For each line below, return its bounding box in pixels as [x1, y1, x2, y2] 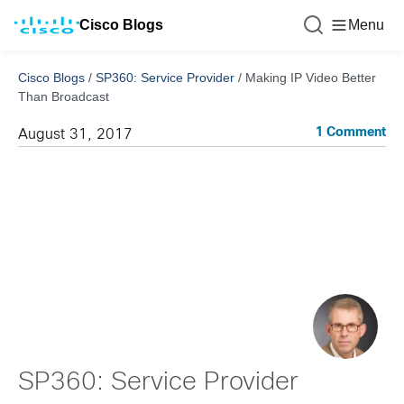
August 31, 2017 [18, 128, 133, 142]
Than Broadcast [18, 89, 109, 104]
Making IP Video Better [245, 70, 376, 85]
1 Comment [316, 127, 386, 139]
